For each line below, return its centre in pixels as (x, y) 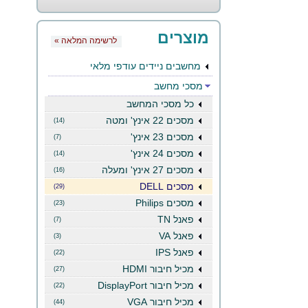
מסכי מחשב (178, 86)
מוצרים (183, 38)
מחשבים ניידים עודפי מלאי (145, 66)
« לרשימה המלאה (89, 41)
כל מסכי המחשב (160, 104)
